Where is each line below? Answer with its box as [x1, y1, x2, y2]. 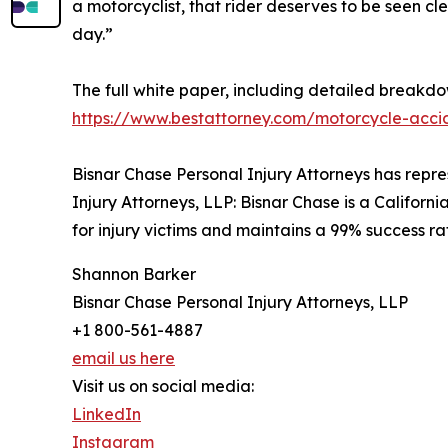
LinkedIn [72, 404, 141, 425]
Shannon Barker [72, 264, 196, 285]
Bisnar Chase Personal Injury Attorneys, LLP [72, 292, 408, 313]
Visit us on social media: [72, 376, 254, 397]
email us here [72, 348, 175, 369]
